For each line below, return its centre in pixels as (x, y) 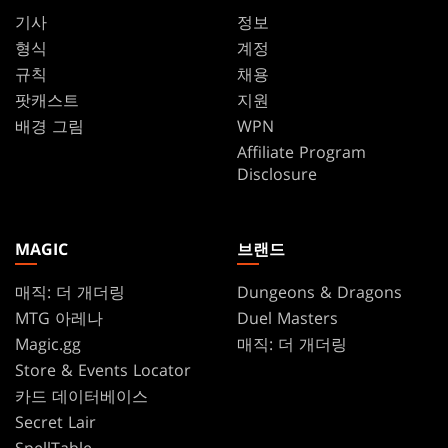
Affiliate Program (301, 152)
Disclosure (276, 174)
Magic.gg (48, 343)
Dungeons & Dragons (319, 291)
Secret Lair (55, 421)
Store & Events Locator (103, 369)
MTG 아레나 (59, 317)
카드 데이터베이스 (81, 395)
